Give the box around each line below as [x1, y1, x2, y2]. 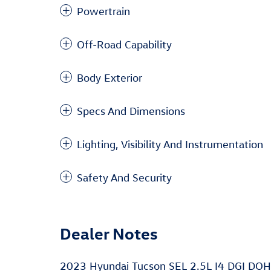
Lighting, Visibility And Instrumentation [77, 137, 263, 151]
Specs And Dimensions [77, 104, 185, 117]
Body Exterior [77, 71, 142, 84]
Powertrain [77, 4, 130, 18]
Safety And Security [77, 171, 172, 184]
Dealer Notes [60, 222, 158, 243]
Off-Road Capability [77, 38, 172, 51]
